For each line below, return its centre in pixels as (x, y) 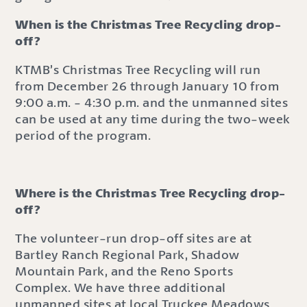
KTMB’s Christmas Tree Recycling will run (138, 70)
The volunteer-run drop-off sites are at (134, 238)
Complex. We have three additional (121, 287)
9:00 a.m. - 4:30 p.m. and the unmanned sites (152, 102)
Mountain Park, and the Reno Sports (124, 271)
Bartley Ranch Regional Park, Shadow (127, 255)
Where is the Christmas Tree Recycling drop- (150, 193)
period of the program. (83, 135)
